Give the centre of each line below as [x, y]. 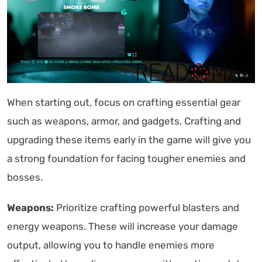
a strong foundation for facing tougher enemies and [126, 158]
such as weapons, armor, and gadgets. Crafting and [124, 121]
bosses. [25, 177]
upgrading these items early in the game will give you [129, 139]
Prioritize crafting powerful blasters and [146, 207]
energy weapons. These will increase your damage [123, 226]
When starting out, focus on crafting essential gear [124, 102]
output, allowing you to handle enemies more [111, 245]
